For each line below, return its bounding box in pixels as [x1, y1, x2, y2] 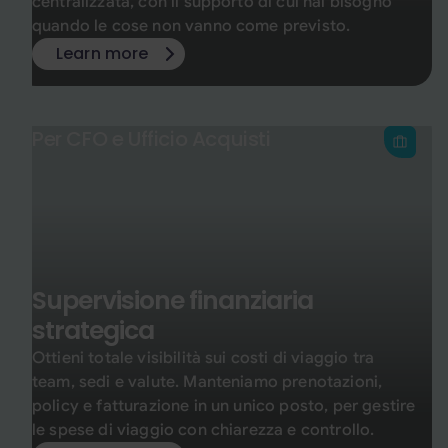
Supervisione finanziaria [32, 283, 313, 318]
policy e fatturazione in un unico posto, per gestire [32, 396, 416, 416]
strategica [32, 313, 154, 348]
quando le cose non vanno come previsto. [32, 16, 351, 36]
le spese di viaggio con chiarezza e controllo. [32, 420, 375, 440]
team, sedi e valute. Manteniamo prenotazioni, [32, 372, 383, 392]
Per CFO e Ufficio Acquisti [32, 125, 271, 153]
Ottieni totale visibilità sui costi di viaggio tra [32, 348, 375, 368]
